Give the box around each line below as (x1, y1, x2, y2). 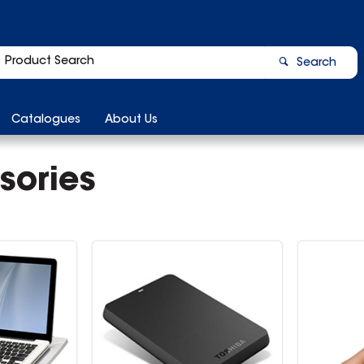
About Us (105, 115, 158, 126)
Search (296, 58, 336, 69)
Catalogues (11, 115, 80, 126)
